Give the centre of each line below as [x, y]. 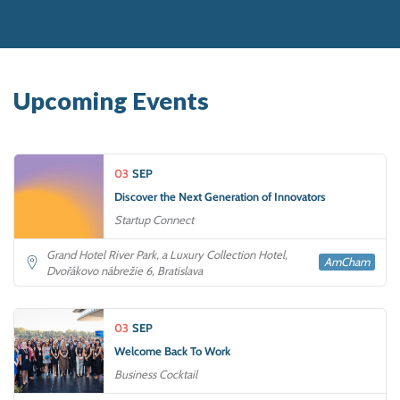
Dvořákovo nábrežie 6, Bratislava [125, 270]
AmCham [347, 262]
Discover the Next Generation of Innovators [220, 196]
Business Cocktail [156, 374]
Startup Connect [154, 219]
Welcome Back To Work [172, 350]
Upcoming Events [111, 100]
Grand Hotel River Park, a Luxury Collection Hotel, [167, 254]
